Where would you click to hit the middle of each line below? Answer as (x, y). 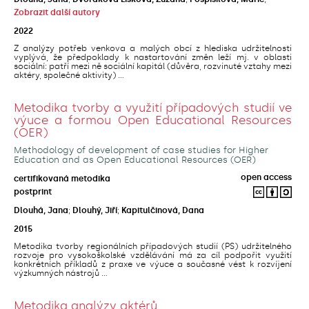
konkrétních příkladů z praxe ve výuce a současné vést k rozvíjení (153, 264)
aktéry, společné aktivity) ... (69, 75)
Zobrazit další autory (57, 12)
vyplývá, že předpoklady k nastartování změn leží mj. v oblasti (153, 57)
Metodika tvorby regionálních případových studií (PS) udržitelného (153, 246)
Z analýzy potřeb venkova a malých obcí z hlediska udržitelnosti (153, 48)
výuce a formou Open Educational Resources (153, 120)
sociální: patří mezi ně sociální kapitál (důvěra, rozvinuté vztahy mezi (153, 66)
